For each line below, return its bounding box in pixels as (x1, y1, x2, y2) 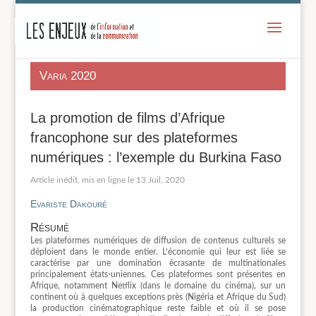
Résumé (30, 221, 69, 235)
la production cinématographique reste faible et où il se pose (30, 304, 286, 313)
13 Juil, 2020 (135, 175, 185, 184)
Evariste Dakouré (30, 198, 107, 210)
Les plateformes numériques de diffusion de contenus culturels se (30, 236, 286, 245)
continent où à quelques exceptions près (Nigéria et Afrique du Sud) (30, 293, 286, 302)
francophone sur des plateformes (30, 129, 238, 145)
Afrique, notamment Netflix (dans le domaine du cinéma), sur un (30, 281, 286, 291)
